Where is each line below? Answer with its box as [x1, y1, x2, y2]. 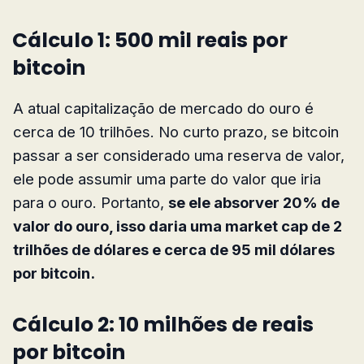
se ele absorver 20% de [168, 193, 340, 211]
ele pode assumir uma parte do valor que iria [13, 169, 321, 188]
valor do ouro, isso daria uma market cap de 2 [13, 216, 342, 235]
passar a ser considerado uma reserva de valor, [13, 145, 344, 164]
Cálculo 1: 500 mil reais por [12, 25, 288, 54]
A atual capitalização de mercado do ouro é [13, 98, 314, 117]
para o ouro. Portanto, [13, 193, 168, 211]
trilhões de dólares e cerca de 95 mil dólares [13, 240, 335, 258]
